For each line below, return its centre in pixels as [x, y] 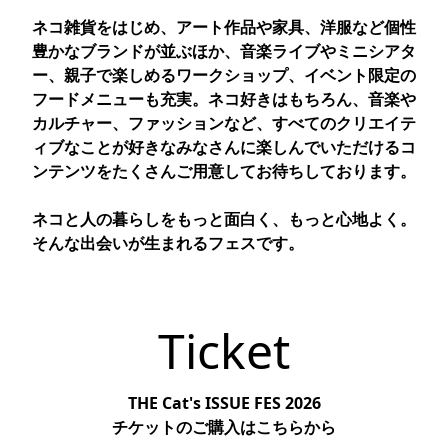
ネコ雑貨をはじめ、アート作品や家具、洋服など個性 [224, 27]
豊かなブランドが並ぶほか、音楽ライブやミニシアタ [224, 51]
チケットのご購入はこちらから [224, 427]
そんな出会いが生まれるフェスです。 [168, 243]
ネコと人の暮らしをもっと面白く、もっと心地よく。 [224, 219]
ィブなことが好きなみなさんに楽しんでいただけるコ [224, 147]
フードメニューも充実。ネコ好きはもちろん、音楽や [224, 99]
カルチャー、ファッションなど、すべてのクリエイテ [224, 123]
